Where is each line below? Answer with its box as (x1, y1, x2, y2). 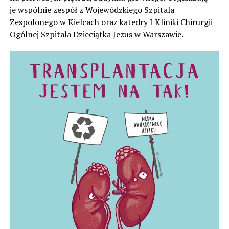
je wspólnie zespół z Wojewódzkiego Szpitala (9, 4, 174, 15)
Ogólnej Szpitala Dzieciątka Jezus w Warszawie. (9, 28, 184, 40)
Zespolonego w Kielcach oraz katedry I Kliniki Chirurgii (9, 16, 213, 28)
